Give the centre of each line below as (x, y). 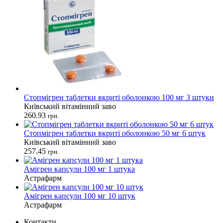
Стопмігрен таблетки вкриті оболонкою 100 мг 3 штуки (119, 97)
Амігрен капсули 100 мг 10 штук (80, 196)
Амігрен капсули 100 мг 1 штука (79, 169)
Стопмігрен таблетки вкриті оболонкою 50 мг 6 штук (115, 133)
